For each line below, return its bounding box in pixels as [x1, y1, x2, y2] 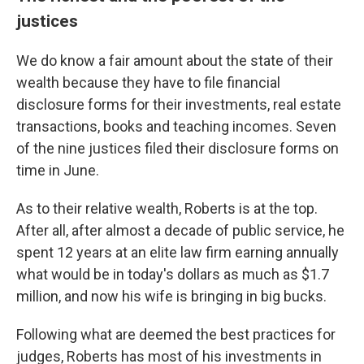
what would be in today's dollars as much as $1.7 [16, 266, 329, 283]
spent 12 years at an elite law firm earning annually [16, 244, 339, 261]
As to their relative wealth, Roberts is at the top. [16, 200, 318, 217]
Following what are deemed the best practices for [16, 326, 336, 343]
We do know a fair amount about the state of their [16, 52, 333, 69]
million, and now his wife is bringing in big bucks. [16, 288, 327, 305]
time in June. [16, 162, 99, 179]
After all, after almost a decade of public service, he [16, 222, 344, 239]
